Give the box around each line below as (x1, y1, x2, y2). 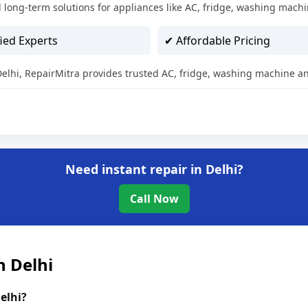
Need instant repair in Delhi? (65, 161, 243, 178)
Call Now (129, 191, 179, 207)
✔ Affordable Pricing (164, 33, 270, 49)
